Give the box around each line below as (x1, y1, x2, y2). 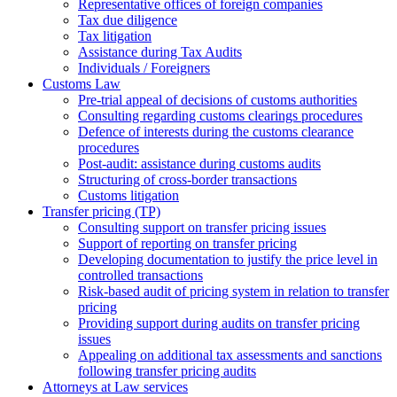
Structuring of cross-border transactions (78, 172, 297, 188)
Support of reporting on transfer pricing (78, 236, 297, 252)
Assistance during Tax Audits (78, 44, 242, 60)
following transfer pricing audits (78, 363, 256, 379)
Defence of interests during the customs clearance (78, 124, 354, 140)
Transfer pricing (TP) (43, 204, 160, 220)
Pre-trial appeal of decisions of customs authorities (78, 92, 357, 108)
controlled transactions (78, 268, 203, 284)
